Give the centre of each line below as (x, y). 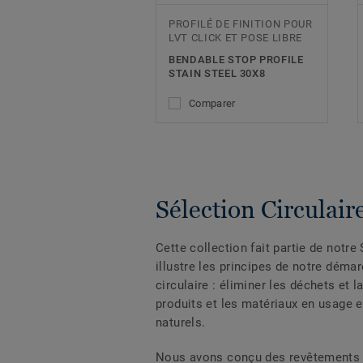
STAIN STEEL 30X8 (217, 73)
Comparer (212, 103)
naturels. (181, 323)
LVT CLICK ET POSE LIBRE (235, 37)
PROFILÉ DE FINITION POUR (241, 23)
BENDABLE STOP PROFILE (236, 59)
